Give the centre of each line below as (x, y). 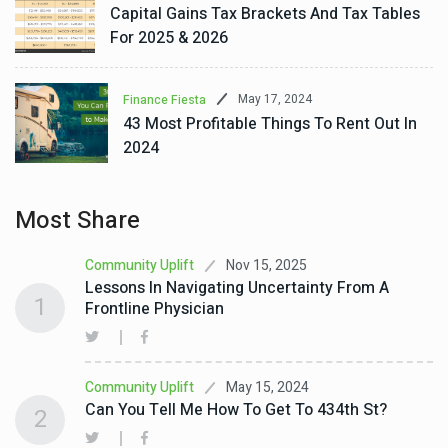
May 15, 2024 (267, 387)
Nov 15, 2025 (266, 265)
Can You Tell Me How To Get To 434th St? (236, 410)
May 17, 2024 (274, 99)
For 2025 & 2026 (169, 37)
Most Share (77, 220)
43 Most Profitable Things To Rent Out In (269, 123)
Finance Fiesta (164, 99)
